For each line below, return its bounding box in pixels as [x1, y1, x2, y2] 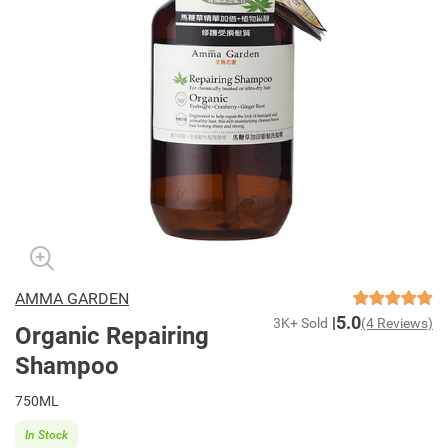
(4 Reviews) [361, 315, 433, 331]
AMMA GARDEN [15, 289, 129, 308]
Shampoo [15, 352, 119, 380]
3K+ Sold [273, 315, 328, 331]
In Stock [25, 427, 68, 442]
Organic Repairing [15, 322, 209, 350]
